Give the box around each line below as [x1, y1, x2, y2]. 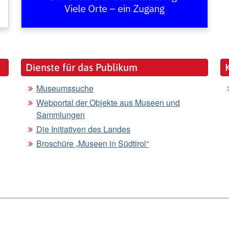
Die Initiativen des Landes [36, 123, 130, 135]
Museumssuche [36, 82, 94, 94]
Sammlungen [36, 108, 85, 121]
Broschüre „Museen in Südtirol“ [36, 137, 149, 149]
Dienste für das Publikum [26, 61, 138, 73]
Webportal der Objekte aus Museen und [36, 96, 180, 108]
